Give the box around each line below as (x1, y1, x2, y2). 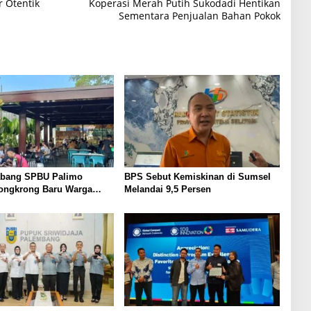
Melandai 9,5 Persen (124, 184, 211, 195)
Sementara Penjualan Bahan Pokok (118, 8, 280, 22)
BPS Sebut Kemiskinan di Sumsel (124, 171, 271, 183)
